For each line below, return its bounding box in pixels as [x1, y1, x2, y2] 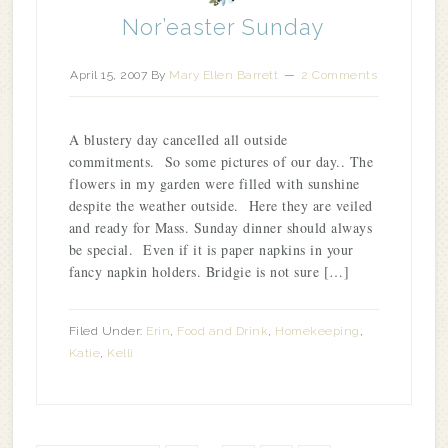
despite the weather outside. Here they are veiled [68, 196, 373, 215]
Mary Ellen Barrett [169, 68, 279, 82]
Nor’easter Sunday [122, 14, 326, 40]
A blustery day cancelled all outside [68, 130, 288, 149]
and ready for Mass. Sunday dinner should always [68, 218, 373, 237]
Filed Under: [68, 324, 147, 338]
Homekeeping [275, 324, 360, 338]
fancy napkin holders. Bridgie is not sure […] [68, 262, 350, 281]
